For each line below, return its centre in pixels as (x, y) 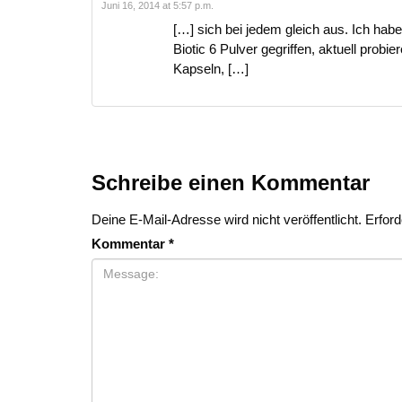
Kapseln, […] (211, 68)
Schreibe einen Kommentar (231, 182)
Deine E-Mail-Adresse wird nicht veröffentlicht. (227, 219)
